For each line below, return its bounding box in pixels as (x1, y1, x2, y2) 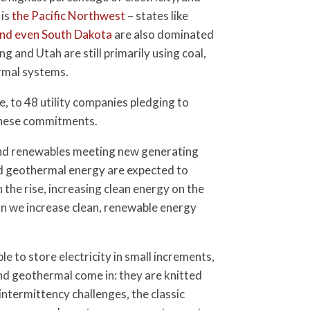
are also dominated (112, 27, 214, 42)
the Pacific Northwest (12, 8, 125, 23)
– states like (125, 8, 188, 23)
